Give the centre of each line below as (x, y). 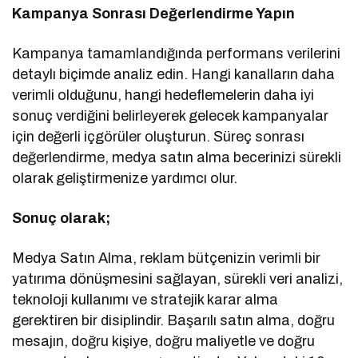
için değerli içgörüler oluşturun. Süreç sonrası (159, 137)
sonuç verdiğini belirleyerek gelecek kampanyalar (171, 116)
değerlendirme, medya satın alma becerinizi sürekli (177, 158)
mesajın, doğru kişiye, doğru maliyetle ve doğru (164, 342)
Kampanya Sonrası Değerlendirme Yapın (154, 14)
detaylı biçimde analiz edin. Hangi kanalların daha (174, 75)
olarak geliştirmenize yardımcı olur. (125, 179)
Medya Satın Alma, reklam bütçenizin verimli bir (167, 259)
